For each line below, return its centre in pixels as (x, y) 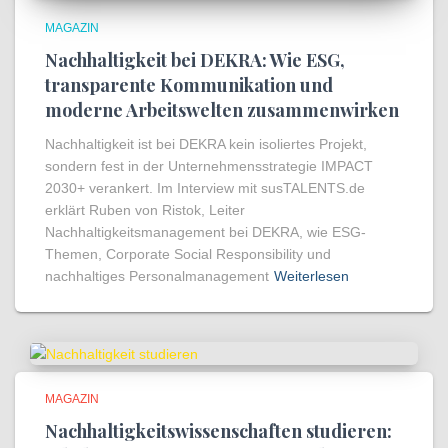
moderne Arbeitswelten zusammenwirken (222, 109)
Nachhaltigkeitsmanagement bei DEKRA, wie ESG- (205, 231)
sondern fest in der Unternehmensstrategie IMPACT (209, 165)
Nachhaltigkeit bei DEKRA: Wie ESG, (195, 59)
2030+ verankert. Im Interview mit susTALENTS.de (205, 187)
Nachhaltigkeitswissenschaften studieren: (218, 431)
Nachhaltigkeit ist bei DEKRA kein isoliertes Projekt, (206, 143)
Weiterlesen (311, 275)
